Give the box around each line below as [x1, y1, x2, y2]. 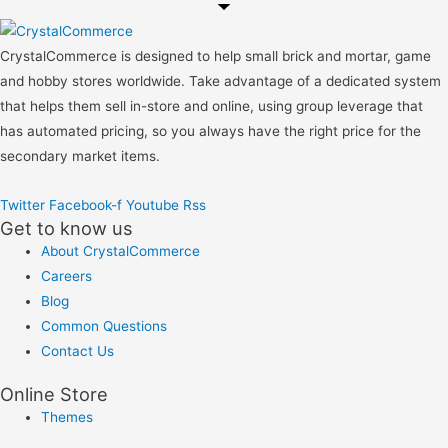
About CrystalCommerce [41, 242, 201, 259]
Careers [41, 267, 93, 284]
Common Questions [41, 317, 168, 334]
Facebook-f [49, 196, 122, 213]
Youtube [126, 196, 179, 213]
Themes [41, 409, 94, 426]
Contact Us [41, 342, 115, 359]
